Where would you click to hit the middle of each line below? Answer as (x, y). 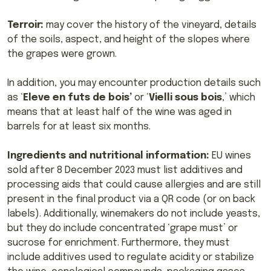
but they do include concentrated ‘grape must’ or (122, 229)
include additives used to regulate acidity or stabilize (131, 258)
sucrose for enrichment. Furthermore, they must (119, 243)
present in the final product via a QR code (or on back (131, 200)
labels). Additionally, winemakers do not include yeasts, (134, 214)
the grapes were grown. (62, 54)
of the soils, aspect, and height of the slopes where (129, 40)
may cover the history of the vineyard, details (150, 25)
